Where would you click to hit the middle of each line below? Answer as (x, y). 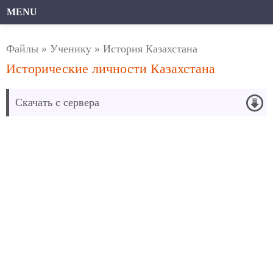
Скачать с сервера (57, 102)
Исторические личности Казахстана (111, 69)
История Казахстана (150, 49)
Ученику (71, 49)
